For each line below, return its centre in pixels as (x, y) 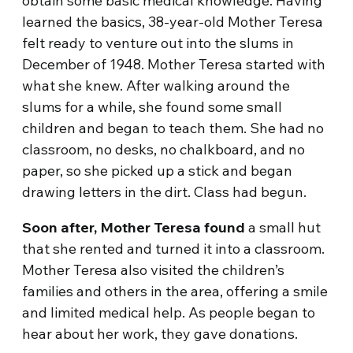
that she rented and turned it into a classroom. (174, 249)
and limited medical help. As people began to (169, 312)
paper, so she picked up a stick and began (158, 171)
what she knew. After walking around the (156, 85)
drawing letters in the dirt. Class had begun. (165, 192)
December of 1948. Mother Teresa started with (174, 64)
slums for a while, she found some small (152, 107)
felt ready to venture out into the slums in (158, 43)
